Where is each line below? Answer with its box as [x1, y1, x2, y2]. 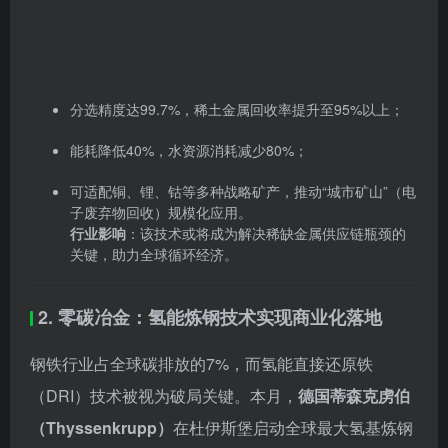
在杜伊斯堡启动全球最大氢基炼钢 [173, 246, 413, 270]
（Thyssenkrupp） [30, 246, 173, 270]
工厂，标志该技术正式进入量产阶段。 [30, 278, 302, 302]
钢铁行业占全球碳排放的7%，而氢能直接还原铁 [30, 182, 373, 206]
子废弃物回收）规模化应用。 [70, 32, 252, 53]
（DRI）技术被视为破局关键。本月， [30, 214, 298, 238]
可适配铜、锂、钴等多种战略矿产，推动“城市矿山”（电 [70, 11, 416, 32]
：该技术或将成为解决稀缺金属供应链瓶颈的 [126, 53, 406, 74]
